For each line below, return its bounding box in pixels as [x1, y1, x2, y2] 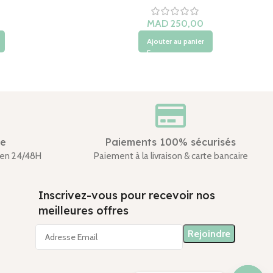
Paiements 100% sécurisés [105, 136, 236, 148]
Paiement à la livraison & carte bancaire [93, 151, 248, 161]
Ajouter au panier [146, 37, 204, 46]
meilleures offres [38, 204, 129, 218]
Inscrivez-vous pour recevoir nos [38, 188, 215, 202]
